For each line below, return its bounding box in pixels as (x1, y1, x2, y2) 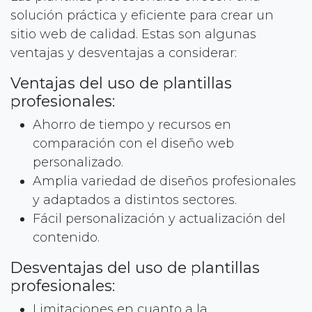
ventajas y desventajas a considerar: (10, 45, 237, 61)
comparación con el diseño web (33, 135, 234, 151)
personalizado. (33, 154, 123, 170)
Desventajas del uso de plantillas (10, 258, 260, 276)
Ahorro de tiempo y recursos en (33, 116, 231, 132)
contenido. (33, 229, 100, 245)
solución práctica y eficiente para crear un (10, 7, 274, 23)
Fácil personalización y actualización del (33, 210, 286, 226)
